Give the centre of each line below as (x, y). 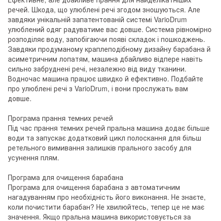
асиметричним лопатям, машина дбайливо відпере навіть (105, 58)
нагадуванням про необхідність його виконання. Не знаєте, (107, 197)
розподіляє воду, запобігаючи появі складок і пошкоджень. (107, 39)
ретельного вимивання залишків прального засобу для (100, 147)
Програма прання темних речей (60, 118)
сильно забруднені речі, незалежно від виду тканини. (97, 68)
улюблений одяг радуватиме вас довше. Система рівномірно (110, 29)
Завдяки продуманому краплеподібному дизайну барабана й (109, 49)
